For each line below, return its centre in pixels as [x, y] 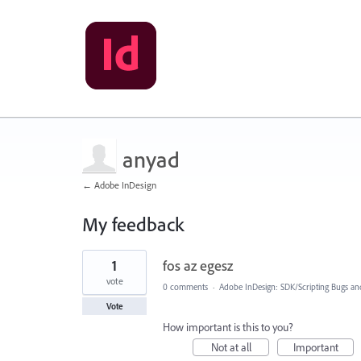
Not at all [231, 347]
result [94, 267]
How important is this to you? [228, 327]
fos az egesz [198, 266]
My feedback [133, 224]
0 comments [185, 287]
